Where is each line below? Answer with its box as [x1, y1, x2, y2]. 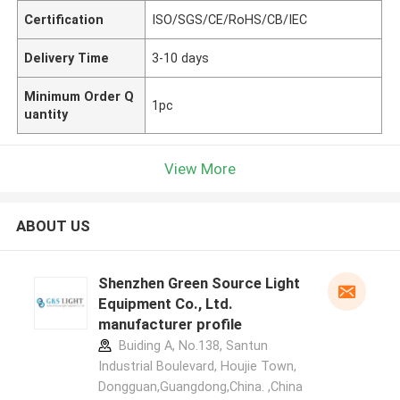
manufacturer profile [97, 315, 242, 334]
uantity [24, 106, 69, 121]
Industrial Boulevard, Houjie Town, [97, 359, 296, 374]
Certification [24, 12, 104, 27]
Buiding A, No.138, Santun [114, 338, 268, 354]
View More [164, 159, 236, 178]
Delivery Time [24, 50, 110, 65]
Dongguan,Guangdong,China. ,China [97, 379, 303, 395]
